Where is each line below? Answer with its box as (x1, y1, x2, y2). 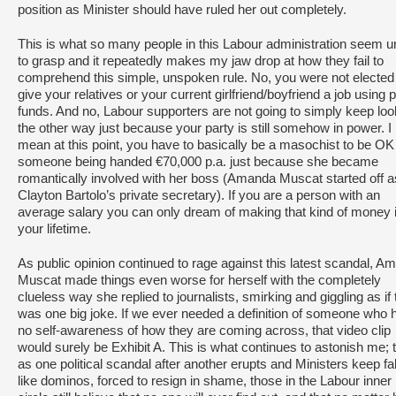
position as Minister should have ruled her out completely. (18, 3, 346, 17)
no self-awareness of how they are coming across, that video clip (18, 324, 391, 338)
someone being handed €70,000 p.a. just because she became (18, 155, 378, 169)
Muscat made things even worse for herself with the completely (18, 273, 381, 287)
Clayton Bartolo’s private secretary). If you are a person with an (18, 188, 380, 202)
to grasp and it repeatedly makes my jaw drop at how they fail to (18, 54, 384, 68)
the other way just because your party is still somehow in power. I (18, 121, 392, 135)
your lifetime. (18, 222, 91, 236)
